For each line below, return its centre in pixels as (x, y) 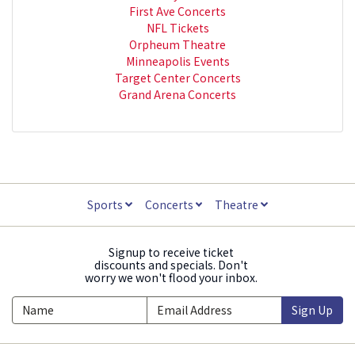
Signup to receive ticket (171, 252)
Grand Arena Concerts (177, 94)
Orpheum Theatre (177, 44)
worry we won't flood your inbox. (171, 277)
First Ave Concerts (177, 11)
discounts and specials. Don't (171, 264)
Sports (106, 204)
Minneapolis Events (177, 61)
